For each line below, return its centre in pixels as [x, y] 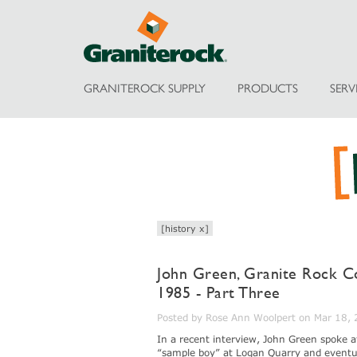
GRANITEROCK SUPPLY [145, 88]
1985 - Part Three [219, 293]
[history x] [185, 228]
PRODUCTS [267, 88]
